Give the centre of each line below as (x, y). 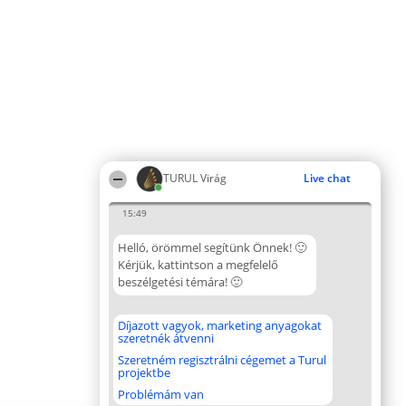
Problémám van (161, 394)
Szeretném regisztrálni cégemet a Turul (222, 360)
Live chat (327, 178)
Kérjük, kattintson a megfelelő (198, 265)
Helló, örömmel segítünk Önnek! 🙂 (212, 247)
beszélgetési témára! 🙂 (180, 282)
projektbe (144, 372)
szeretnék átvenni (166, 338)
